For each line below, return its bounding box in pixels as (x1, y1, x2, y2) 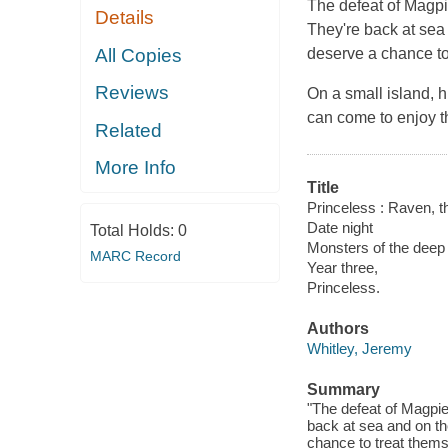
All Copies (95, 44, 183, 66)
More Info (95, 157, 177, 179)
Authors (306, 320, 369, 338)
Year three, (306, 258, 378, 276)
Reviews (95, 82, 170, 104)
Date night (306, 218, 373, 236)
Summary (306, 380, 380, 398)
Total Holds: (89, 221, 178, 239)
